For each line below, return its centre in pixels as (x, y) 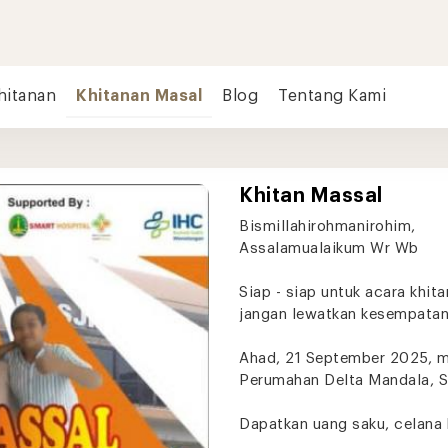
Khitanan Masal (139, 96)
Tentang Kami (332, 96)
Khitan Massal (311, 196)
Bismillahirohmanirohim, (329, 226)
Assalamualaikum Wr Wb (329, 248)
